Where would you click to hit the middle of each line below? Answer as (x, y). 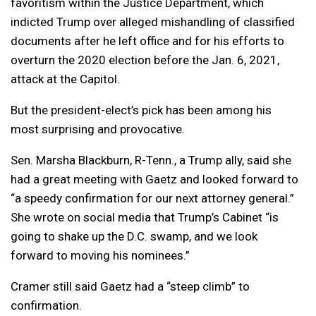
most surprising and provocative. (98, 129)
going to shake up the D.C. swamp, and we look (134, 237)
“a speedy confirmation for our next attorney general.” (152, 199)
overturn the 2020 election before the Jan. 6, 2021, (145, 60)
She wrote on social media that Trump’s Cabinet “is (145, 218)
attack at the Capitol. (65, 79)
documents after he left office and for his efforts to (147, 41)
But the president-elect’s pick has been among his (141, 110)
